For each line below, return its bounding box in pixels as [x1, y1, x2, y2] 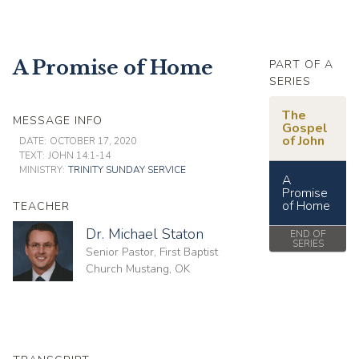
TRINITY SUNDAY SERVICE [68, 163, 186, 176]
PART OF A [269, 57, 333, 72]
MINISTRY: [19, 163, 65, 176]
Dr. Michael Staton [86, 224, 204, 244]
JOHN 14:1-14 [48, 149, 111, 162]
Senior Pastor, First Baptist [86, 244, 218, 260]
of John [282, 132, 325, 150]
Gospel [282, 119, 328, 137]
